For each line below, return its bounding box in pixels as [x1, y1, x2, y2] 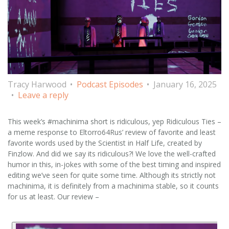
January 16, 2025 [153, 79, 217, 90]
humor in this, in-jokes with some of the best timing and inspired [8, 159, 221, 170]
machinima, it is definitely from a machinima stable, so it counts [8, 181, 219, 191]
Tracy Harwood [8, 79, 66, 90]
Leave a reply [18, 89, 68, 101]
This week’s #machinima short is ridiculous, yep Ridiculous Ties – [8, 117, 221, 127]
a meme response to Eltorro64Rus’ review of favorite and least [8, 127, 216, 138]
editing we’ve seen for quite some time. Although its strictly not [8, 170, 216, 180]
